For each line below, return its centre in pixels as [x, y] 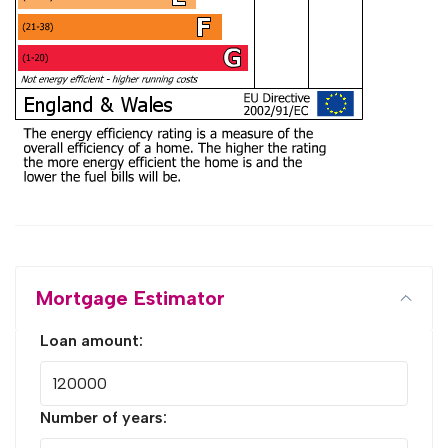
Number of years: [103, 417]
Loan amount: [91, 340]
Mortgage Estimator [130, 298]
